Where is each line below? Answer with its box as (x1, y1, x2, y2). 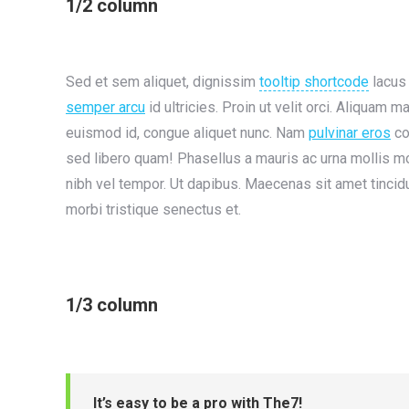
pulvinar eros (309, 124, 391, 142)
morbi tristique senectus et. (66, 201, 241, 218)
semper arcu (66, 99, 145, 116)
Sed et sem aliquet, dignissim (66, 73, 259, 90)
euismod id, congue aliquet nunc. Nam (66, 124, 309, 142)
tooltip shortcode (259, 73, 369, 90)
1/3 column (66, 294, 158, 316)
